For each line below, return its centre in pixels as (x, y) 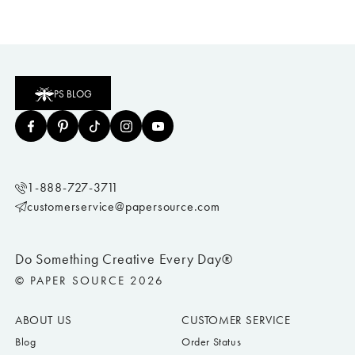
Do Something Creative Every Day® (124, 260)
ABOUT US (44, 321)
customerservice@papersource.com (124, 207)
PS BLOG (73, 94)
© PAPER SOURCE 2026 (90, 281)
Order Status (212, 342)
